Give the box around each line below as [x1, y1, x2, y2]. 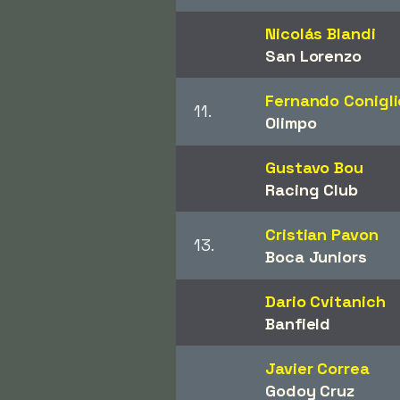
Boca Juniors [265, 246, 367, 267]
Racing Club [265, 179, 358, 200]
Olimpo [265, 112, 317, 133]
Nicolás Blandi [265, 22, 376, 44]
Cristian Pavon [265, 223, 379, 245]
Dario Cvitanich [265, 290, 386, 312]
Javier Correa [265, 357, 370, 379]
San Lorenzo [265, 45, 362, 66]
